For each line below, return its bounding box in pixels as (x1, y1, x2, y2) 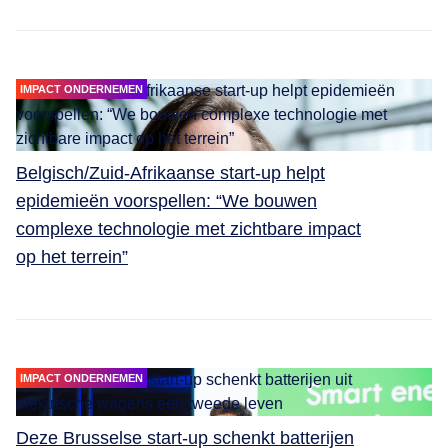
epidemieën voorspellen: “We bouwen (16, 190, 317, 211)
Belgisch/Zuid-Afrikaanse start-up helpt (16, 162, 325, 183)
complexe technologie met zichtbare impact (16, 218, 361, 239)
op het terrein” (16, 246, 128, 267)
